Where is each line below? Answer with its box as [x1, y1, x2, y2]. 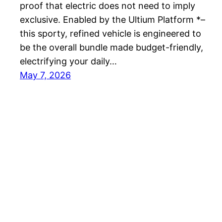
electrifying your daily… [20, 56, 117, 67]
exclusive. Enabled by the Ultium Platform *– [20, 14, 205, 25]
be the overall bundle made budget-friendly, [20, 42, 203, 53]
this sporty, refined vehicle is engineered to [20, 28, 201, 39]
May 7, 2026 [20, 70, 71, 81]
